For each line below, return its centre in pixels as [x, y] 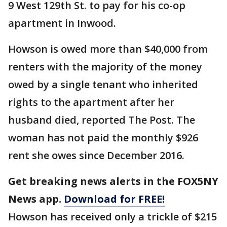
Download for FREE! [114, 199]
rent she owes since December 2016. [96, 156]
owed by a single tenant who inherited [103, 85]
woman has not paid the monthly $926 [103, 138]
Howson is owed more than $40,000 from [108, 49]
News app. [36, 199]
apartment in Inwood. [63, 23]
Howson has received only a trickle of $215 [112, 217]
